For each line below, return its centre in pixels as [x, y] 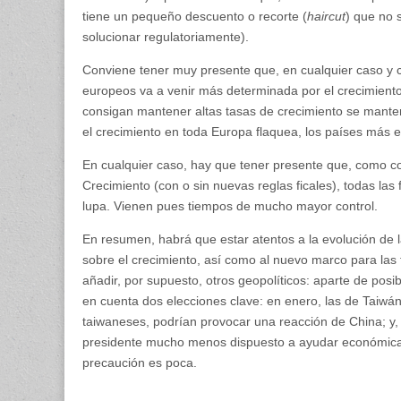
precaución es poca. [140, 362]
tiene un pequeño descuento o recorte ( [195, 16]
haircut [326, 16]
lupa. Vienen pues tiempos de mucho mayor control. [230, 205]
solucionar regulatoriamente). [166, 36]
